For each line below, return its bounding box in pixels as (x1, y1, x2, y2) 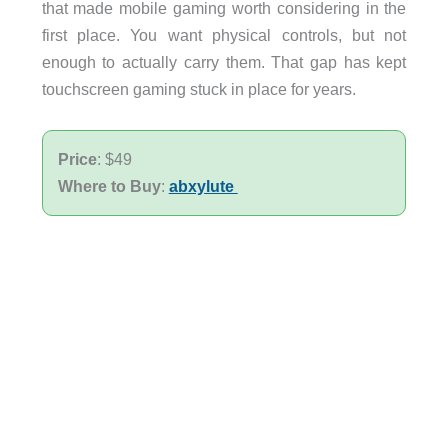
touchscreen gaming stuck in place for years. (41, 80, 356, 99)
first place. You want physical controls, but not (41, 26, 407, 45)
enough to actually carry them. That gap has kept (41, 53, 407, 72)
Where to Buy (57, 176, 161, 195)
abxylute (168, 176, 238, 195)
